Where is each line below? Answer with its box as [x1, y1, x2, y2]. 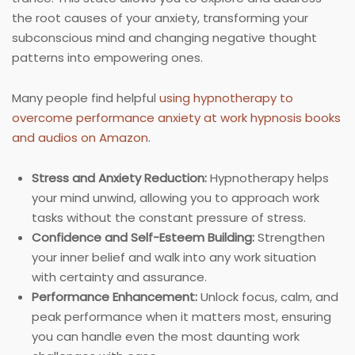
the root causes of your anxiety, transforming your [12, 10, 308, 27]
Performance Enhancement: [32, 288, 197, 306]
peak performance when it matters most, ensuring [32, 308, 331, 326]
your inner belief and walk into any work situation [32, 249, 316, 266]
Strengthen [254, 229, 325, 246]
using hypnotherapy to [159, 90, 293, 107]
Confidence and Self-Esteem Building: [32, 229, 254, 246]
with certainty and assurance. [32, 269, 207, 286]
